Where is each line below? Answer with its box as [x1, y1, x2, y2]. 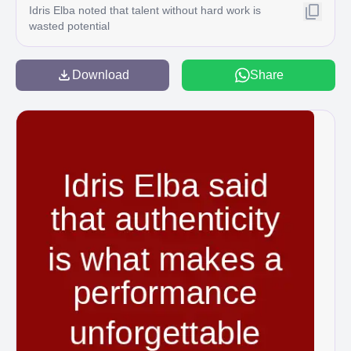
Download [71, 68, 129, 81]
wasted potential [29, 20, 110, 32]
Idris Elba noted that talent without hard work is [29, 4, 261, 16]
